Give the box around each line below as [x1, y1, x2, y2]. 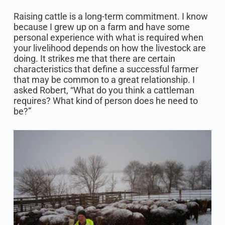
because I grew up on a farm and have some [13, 22, 190, 32]
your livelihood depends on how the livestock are [13, 43, 206, 53]
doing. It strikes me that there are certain [13, 53, 175, 64]
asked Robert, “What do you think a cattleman [13, 85, 194, 95]
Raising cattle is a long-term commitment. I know [13, 11, 208, 22]
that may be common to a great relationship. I [13, 74, 195, 85]
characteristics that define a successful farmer [13, 64, 198, 74]
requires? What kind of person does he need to [13, 95, 198, 106]
